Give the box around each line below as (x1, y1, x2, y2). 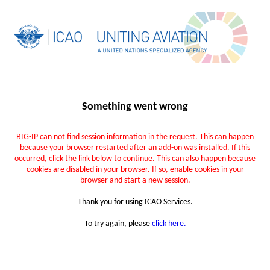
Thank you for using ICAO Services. (77, 198, 193, 207)
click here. (151, 219, 186, 229)
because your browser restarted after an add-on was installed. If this (20, 143, 250, 153)
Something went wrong (82, 101, 188, 113)
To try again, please (84, 219, 152, 229)
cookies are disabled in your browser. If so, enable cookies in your (26, 165, 244, 175)
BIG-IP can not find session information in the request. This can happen (16, 133, 254, 142)
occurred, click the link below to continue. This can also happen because (14, 154, 256, 164)
